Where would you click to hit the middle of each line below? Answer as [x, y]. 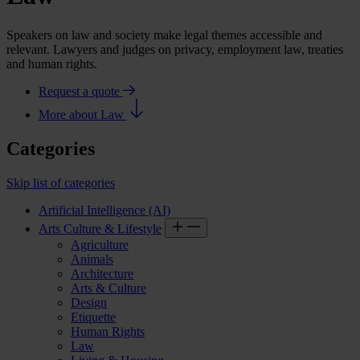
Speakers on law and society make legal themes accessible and [164, 35]
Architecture [102, 273]
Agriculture [100, 244]
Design [89, 302]
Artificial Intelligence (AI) [104, 210]
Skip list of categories [61, 182]
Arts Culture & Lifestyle [100, 228]
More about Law [83, 114]
